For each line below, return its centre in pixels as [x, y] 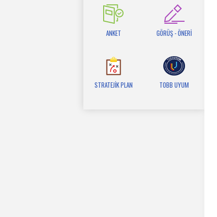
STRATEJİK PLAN [114, 85]
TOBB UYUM [174, 85]
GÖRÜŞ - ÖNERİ [174, 33]
